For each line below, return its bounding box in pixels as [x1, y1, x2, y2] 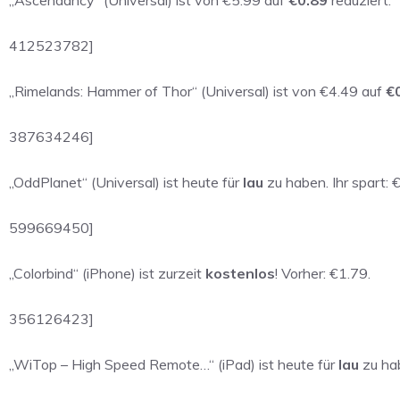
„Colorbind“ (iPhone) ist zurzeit [9, 263, 205, 282]
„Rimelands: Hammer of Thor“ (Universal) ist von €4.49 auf [9, 81, 386, 100]
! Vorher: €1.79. [275, 263, 371, 282]
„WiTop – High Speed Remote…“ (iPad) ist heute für [9, 354, 338, 373]
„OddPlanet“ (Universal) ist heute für [9, 172, 243, 191]
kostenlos [205, 263, 275, 282]
